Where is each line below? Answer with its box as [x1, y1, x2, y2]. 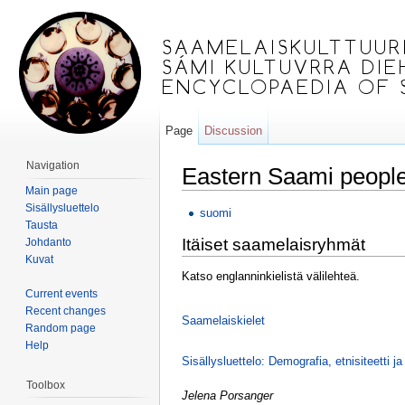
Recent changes [25, 304, 106, 317]
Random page [25, 321, 96, 334]
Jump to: [182, 190, 231, 204]
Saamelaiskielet [182, 314, 265, 328]
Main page [25, 184, 78, 197]
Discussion [204, 124, 263, 137]
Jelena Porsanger [182, 388, 273, 402]
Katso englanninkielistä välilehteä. [182, 268, 360, 283]
